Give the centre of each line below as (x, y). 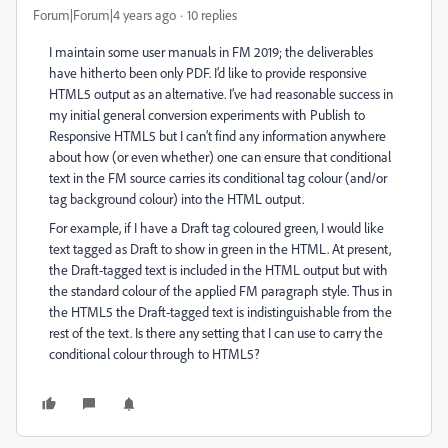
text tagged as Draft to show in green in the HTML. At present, (220, 248)
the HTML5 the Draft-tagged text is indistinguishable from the (220, 311)
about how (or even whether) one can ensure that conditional (220, 156)
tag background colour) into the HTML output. (176, 198)
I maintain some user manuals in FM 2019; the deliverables (211, 51)
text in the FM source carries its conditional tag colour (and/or (218, 177)
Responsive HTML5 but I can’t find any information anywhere (217, 135)
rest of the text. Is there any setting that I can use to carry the (216, 332)
